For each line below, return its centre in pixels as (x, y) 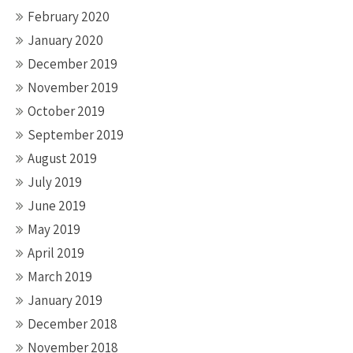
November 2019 (73, 87)
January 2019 (65, 300)
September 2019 (76, 135)
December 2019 (72, 64)
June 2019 (57, 206)
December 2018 (72, 324)
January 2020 (65, 40)
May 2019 (54, 229)
